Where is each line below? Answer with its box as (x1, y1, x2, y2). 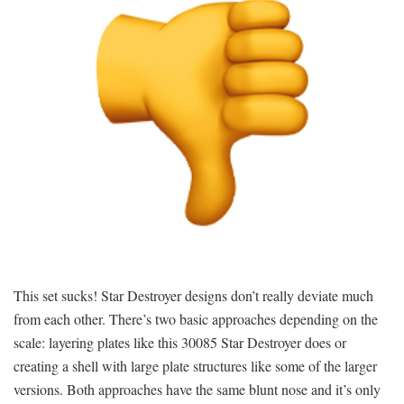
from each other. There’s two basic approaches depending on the (14, 308, 378, 328)
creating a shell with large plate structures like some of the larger (14, 355, 377, 375)
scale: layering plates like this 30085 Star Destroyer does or (14, 332, 346, 352)
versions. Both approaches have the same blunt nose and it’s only (14, 379, 381, 399)
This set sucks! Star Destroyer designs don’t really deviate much (14, 285, 373, 305)
